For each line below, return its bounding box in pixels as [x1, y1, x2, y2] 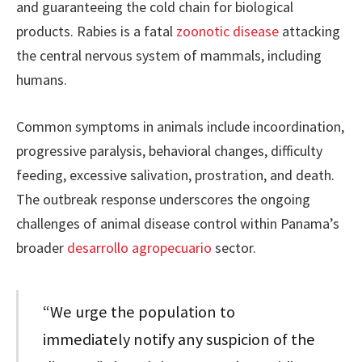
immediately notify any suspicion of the [43, 329, 316, 351]
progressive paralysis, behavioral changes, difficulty [16, 141, 322, 161]
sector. [212, 238, 256, 258]
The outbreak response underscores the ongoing [16, 190, 310, 209]
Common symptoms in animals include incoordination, [16, 117, 344, 137]
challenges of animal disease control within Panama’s [16, 214, 339, 234]
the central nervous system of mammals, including [16, 46, 322, 65]
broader [16, 238, 67, 258]
